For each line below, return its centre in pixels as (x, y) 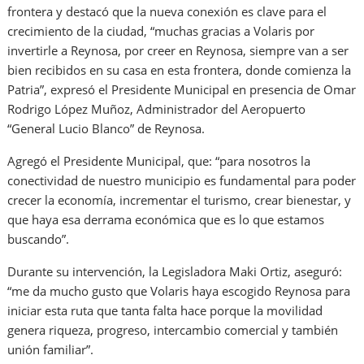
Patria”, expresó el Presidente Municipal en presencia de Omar (182, 89)
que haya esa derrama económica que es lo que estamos (166, 219)
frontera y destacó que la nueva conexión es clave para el (167, 11)
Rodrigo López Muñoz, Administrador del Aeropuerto (157, 108)
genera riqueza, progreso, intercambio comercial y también (173, 329)
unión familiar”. (51, 349)
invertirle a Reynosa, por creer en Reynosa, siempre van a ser (178, 50)
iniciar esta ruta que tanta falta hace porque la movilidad (165, 310)
